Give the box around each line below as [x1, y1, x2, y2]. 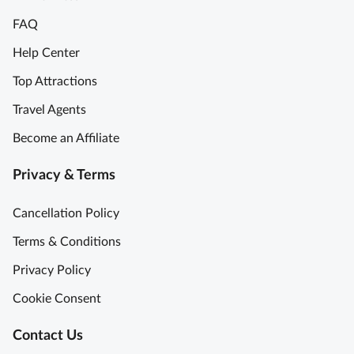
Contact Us [13, 329, 83, 344]
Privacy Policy [13, 264, 91, 277]
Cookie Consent [13, 292, 101, 306]
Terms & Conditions [13, 235, 121, 249]
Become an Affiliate [13, 132, 119, 145]
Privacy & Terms [13, 168, 115, 183]
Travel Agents [13, 104, 86, 117]
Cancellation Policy [13, 207, 119, 220]
